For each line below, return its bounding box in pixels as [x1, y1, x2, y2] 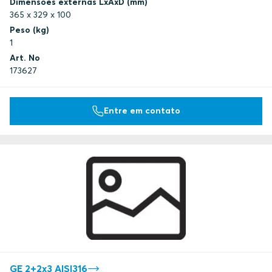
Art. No [10, 52, 40, 63]
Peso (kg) [10, 24, 49, 35]
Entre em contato [104, 105, 180, 117]
